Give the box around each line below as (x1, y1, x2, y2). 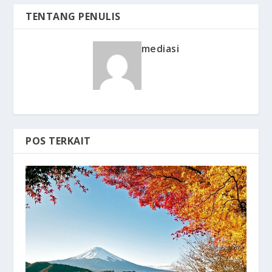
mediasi (141, 42, 180, 56)
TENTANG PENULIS (25, 10, 121, 24)
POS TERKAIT (25, 134, 91, 148)
